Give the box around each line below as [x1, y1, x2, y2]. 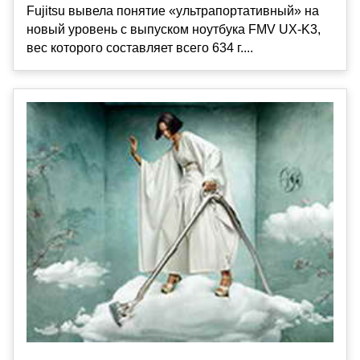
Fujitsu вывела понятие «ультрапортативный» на [27, 3, 319, 18]
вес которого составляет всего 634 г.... [27, 40, 253, 55]
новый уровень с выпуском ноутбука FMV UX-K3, [27, 22, 321, 36]
